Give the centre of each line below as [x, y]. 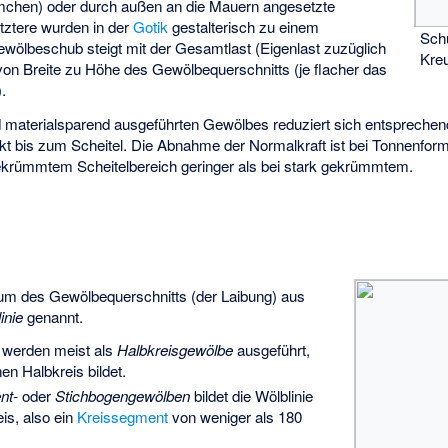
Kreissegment [122, 417]
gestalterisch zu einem [244, 26]
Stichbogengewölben [122, 396]
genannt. [53, 316]
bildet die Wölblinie [251, 396]
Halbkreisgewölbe [174, 349]
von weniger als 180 [234, 417]
